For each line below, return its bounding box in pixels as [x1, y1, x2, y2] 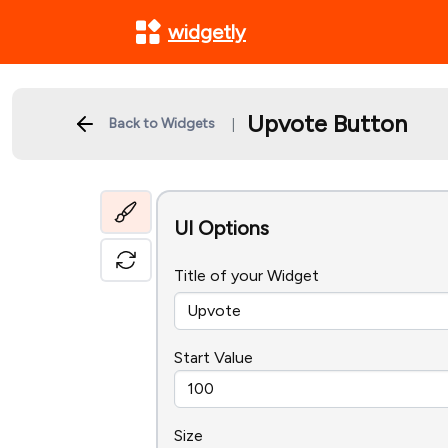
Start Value [174, 348, 253, 367]
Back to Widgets [109, 115, 215, 132]
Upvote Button [247, 109, 407, 138]
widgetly [168, 20, 246, 44]
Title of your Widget [174, 266, 319, 285]
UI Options [174, 216, 269, 240]
